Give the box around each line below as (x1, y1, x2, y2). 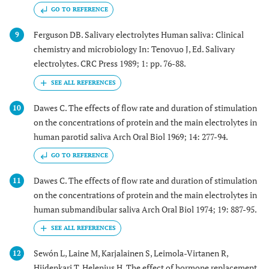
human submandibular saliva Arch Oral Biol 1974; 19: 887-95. (34, 203, 257, 215)
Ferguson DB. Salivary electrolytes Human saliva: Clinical (34, 29, 244, 41)
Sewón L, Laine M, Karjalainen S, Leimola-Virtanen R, (34, 247, 228, 259)
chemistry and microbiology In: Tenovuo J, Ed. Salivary (34, 43, 235, 55)
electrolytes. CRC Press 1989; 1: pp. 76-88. (34, 58, 186, 70)
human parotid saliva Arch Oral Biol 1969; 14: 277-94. (34, 130, 228, 142)
